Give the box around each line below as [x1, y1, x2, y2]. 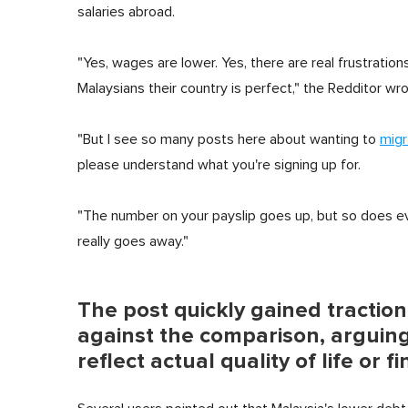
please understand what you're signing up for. [77, 157, 361, 172]
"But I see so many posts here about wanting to [77, 131, 380, 147]
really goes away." [77, 233, 189, 249]
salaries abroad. [77, 4, 175, 19]
